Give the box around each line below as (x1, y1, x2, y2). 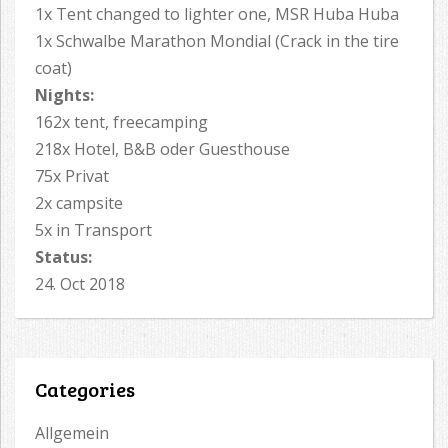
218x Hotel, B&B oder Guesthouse (35, 138, 290, 161)
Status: (35, 246, 92, 269)
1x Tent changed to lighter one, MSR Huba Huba (35, 3, 399, 26)
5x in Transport (35, 219, 152, 242)
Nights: (35, 84, 94, 107)
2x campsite (35, 192, 123, 215)
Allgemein (35, 422, 109, 445)
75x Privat (35, 165, 109, 188)
